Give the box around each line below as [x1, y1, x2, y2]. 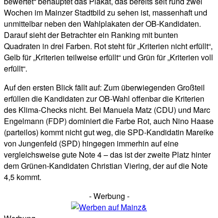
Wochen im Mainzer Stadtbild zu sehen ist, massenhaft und [4, 7, 207, 18]
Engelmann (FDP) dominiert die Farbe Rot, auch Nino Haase [4, 115, 214, 127]
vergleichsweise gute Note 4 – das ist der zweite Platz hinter [4, 149, 211, 161]
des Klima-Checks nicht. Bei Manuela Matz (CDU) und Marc [4, 104, 210, 116]
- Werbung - [89, 190, 129, 202]
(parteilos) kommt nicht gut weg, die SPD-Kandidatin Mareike [4, 127, 214, 138]
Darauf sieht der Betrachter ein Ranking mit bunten [4, 29, 178, 41]
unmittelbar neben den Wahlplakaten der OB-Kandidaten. [4, 18, 201, 30]
